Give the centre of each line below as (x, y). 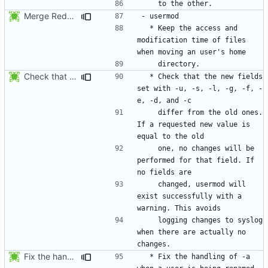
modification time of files (191, 40)
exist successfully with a (189, 196)
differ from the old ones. (150, 112)
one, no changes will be (150, 148)
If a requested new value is (194, 124)
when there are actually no (191, 232)
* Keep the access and (145, 28)
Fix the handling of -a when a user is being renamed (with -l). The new (71, 256)
